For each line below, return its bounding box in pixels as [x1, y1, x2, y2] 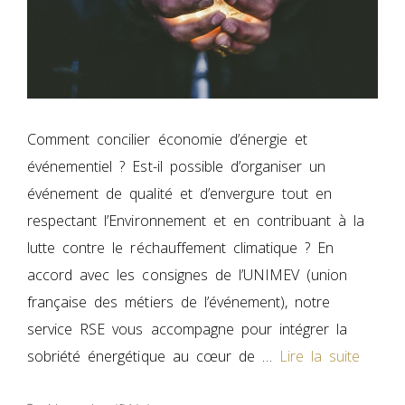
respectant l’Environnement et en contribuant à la [27, 210, 365, 231]
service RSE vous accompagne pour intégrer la [27, 318, 348, 339]
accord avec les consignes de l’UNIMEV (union [27, 264, 348, 285]
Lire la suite [279, 345, 361, 366]
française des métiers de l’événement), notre [27, 291, 331, 312]
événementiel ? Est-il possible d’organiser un [27, 155, 326, 176]
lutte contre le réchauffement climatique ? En [27, 237, 334, 258]
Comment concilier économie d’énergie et [27, 128, 308, 149]
